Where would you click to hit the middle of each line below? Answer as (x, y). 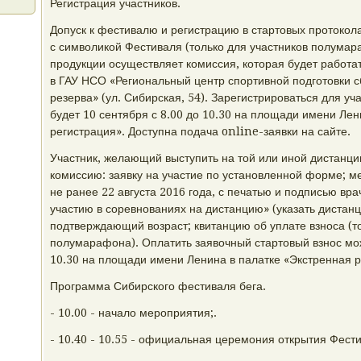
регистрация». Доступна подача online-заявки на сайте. (200, 131)
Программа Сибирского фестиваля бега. (158, 286)
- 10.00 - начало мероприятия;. (133, 313)
